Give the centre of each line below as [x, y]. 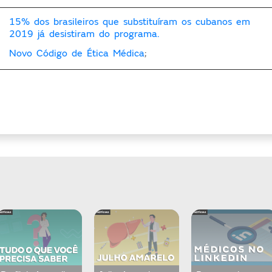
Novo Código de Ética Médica [77, 53]
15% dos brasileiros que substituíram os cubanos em [130, 22]
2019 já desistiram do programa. [84, 34]
